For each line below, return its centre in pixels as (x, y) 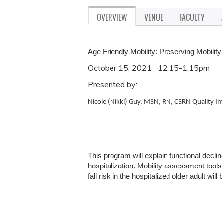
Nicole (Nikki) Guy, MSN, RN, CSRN (140, 102)
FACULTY (192, 17)
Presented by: (113, 84)
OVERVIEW (112, 17)
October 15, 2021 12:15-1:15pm (150, 68)
